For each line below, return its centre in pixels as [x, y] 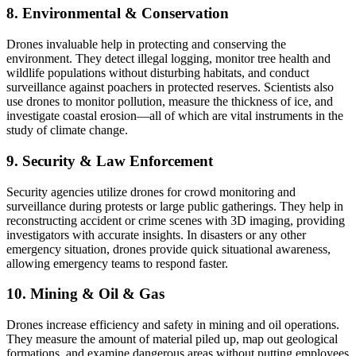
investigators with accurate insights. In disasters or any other [156, 234]
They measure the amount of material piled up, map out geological [172, 339]
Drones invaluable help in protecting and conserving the [146, 44]
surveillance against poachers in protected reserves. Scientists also [170, 87]
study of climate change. [67, 130]
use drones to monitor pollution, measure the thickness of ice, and [170, 102]
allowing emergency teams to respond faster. [117, 263]
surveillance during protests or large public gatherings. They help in [175, 206]
